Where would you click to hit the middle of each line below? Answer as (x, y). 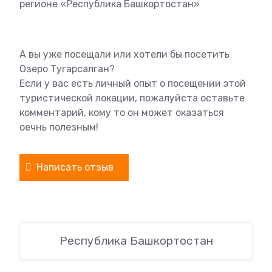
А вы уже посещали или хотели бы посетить (124, 54)
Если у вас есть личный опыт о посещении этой (133, 83)
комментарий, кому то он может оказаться (122, 113)
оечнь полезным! (59, 127)
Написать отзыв (75, 167)
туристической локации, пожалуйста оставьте (132, 98)
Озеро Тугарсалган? (67, 69)
